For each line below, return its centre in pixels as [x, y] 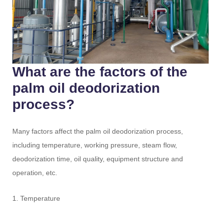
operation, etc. [35, 172]
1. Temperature [37, 198]
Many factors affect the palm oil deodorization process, [98, 131]
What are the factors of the [100, 72]
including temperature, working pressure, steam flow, [95, 145]
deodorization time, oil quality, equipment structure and [98, 159]
